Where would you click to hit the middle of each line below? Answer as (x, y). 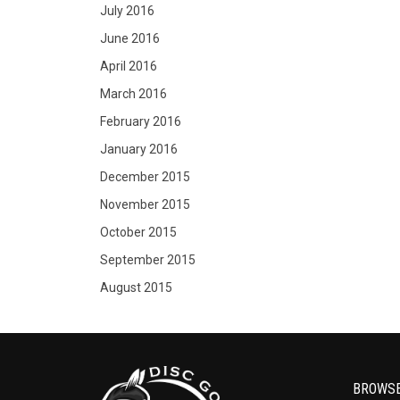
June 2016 (130, 38)
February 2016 (141, 121)
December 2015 (145, 177)
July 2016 (127, 11)
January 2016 (139, 149)
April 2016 (129, 66)
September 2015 (148, 260)
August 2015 (136, 287)
